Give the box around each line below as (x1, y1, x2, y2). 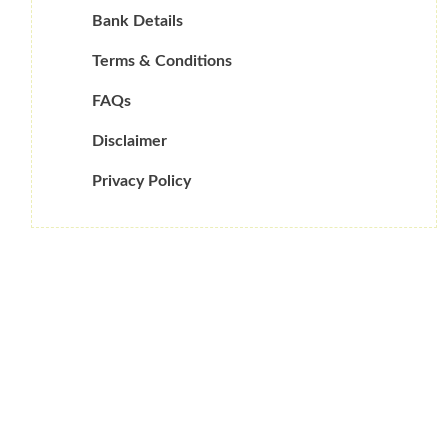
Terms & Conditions (92, 53, 232, 70)
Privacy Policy (92, 173, 191, 190)
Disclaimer (92, 133, 167, 150)
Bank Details (92, 13, 183, 30)
